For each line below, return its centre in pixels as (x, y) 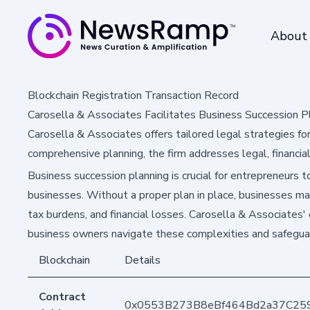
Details (143, 260)
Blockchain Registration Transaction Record (133, 95)
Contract (62, 297)
